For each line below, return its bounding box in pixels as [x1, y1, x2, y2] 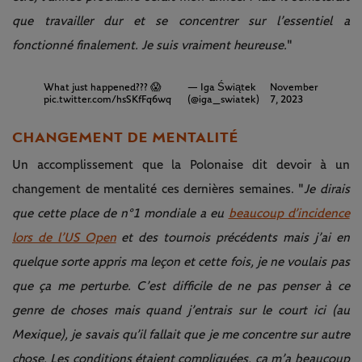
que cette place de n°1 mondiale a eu [12, 206, 229, 220]
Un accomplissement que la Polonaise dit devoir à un [12, 158, 350, 171]
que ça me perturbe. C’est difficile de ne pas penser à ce [12, 279, 350, 293]
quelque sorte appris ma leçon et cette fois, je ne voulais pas [12, 255, 350, 268]
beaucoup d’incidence [228, 206, 350, 220]
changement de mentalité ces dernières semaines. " [12, 182, 305, 196]
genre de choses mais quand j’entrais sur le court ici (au [12, 303, 350, 317]
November [270, 82, 318, 93]
